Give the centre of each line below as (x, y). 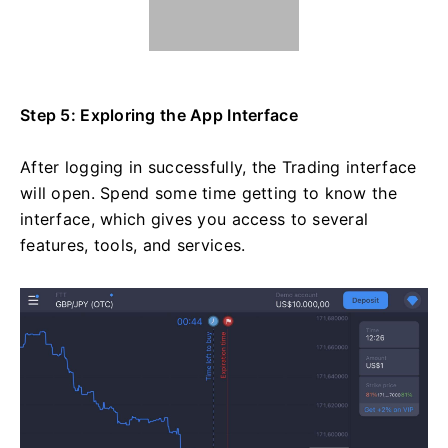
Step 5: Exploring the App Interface (159, 114)
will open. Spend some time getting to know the (208, 192)
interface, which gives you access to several (194, 218)
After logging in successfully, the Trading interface (218, 166)
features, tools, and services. (133, 244)
